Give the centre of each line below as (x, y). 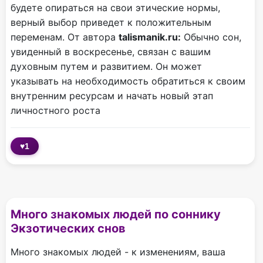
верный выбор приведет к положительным (111, 23)
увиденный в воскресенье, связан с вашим (111, 52)
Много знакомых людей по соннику (116, 215)
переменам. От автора (65, 37)
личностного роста (55, 111)
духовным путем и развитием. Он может (106, 67)
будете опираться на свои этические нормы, (115, 8)
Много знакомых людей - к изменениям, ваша (118, 252)
